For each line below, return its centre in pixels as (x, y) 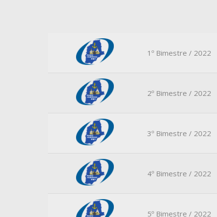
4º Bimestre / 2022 (179, 173)
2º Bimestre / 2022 (179, 93)
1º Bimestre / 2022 (179, 53)
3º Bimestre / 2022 (179, 133)
